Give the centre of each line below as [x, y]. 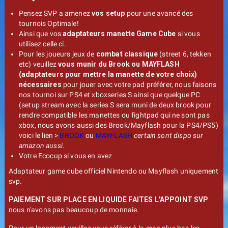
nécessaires [40, 84]
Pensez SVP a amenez [55, 13]
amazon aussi [41, 146]
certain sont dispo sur [169, 135]
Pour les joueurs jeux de [58, 54]
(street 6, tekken [184, 54]
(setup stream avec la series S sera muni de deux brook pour [115, 105]
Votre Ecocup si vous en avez [66, 156]
